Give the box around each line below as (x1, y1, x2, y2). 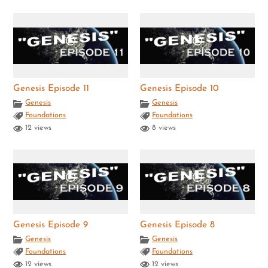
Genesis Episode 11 (13, 84, 90, 94)
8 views (150, 124, 176, 132)
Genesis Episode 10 (140, 84, 219, 94)
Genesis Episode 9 (13, 220, 89, 230)
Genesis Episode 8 (140, 220, 215, 230)
